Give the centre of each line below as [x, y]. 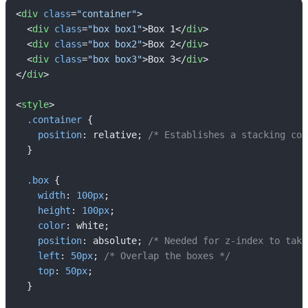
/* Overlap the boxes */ [167, 256]
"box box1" [115, 29]
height [54, 210]
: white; [87, 225]
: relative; [115, 135]
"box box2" [115, 44]
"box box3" [115, 59]
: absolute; [115, 241]
